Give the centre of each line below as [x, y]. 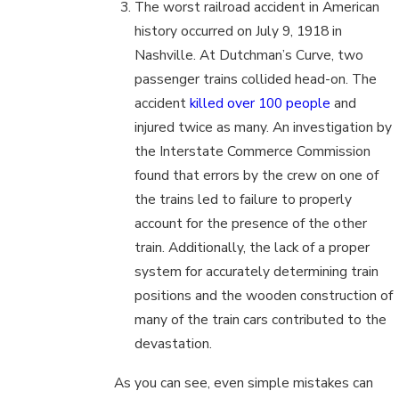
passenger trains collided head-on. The [256, 79]
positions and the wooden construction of [264, 296]
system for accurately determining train [257, 272]
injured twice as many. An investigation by [264, 127]
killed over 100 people [261, 103]
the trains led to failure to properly [244, 199]
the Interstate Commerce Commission [253, 151]
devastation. [174, 344]
